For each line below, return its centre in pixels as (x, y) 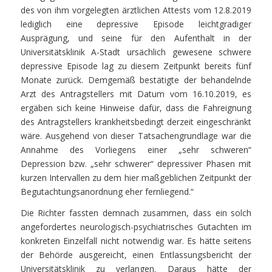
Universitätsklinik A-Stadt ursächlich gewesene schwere (136, 52)
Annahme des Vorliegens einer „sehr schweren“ (136, 150)
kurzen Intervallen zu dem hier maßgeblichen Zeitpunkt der (136, 178)
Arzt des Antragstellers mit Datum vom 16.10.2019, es (136, 94)
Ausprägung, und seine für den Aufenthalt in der (136, 38)
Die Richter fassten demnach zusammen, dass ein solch (136, 212)
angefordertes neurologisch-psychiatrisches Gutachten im (136, 226)
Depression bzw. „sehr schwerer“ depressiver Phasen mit (136, 164)
